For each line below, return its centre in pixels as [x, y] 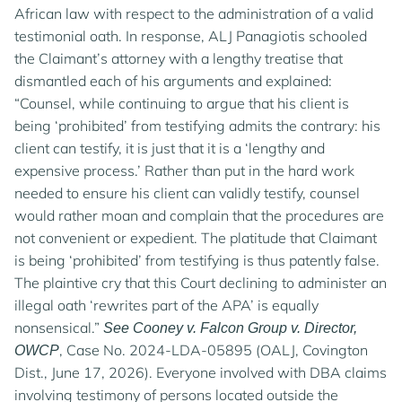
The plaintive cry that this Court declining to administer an [201, 283]
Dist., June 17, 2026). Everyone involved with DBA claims [201, 372]
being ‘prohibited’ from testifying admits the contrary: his [197, 126]
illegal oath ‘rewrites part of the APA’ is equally [166, 305]
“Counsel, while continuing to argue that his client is [182, 103]
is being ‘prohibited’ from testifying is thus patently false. [197, 260]
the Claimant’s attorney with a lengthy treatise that [179, 58]
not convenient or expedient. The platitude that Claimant [196, 238]
